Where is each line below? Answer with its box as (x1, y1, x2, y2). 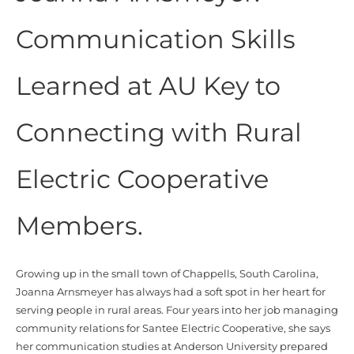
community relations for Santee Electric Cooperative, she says (16, 322, 330, 335)
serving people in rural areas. (16, 304, 166, 317)
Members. (16, 210, 143, 242)
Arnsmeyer (57, 286, 113, 299)
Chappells (183, 268, 235, 281)
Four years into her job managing (166, 304, 338, 317)
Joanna (16, 286, 57, 299)
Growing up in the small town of (16, 268, 183, 281)
